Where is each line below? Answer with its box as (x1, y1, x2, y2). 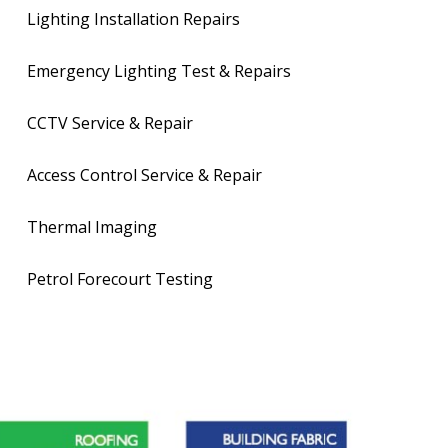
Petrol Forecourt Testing (27, 268, 214, 291)
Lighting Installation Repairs (27, 8, 241, 31)
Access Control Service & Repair (27, 164, 263, 187)
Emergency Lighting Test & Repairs (27, 60, 292, 83)
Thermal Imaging (27, 216, 158, 239)
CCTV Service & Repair (27, 112, 194, 135)
